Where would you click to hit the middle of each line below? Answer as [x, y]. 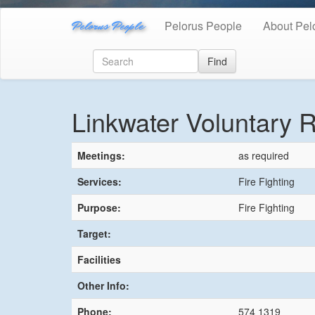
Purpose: [99, 207]
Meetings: [101, 155]
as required [264, 155]
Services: [99, 181]
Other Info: [103, 285]
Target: [94, 233]
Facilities [99, 259]
